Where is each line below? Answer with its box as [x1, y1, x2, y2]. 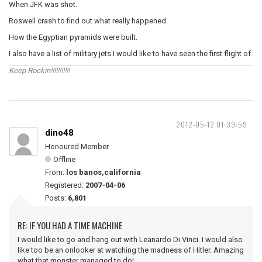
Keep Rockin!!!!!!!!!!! [9, 66, 70, 75]
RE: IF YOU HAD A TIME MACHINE [18, 219, 122, 232]
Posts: [45, 194, 68, 202]
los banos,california [66, 168, 141, 177]
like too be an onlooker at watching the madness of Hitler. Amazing [18, 246, 244, 254]
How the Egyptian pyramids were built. [9, 33, 137, 42]
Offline [53, 155, 75, 164]
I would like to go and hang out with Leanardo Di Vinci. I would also [18, 235, 243, 244]
